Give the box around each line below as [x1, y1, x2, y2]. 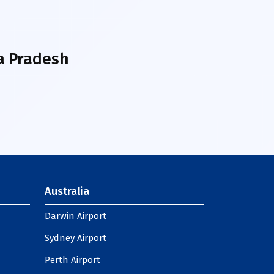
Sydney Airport [45, 232, 106, 243]
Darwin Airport [45, 210, 106, 221]
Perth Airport [45, 254, 100, 265]
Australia [45, 185, 89, 198]
